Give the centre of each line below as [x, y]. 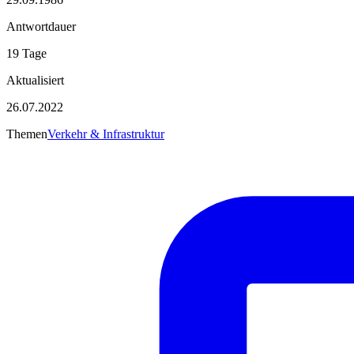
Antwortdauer [41, 26]
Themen [27, 134]
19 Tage [26, 53]
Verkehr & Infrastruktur [106, 134]
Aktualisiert [35, 80]
